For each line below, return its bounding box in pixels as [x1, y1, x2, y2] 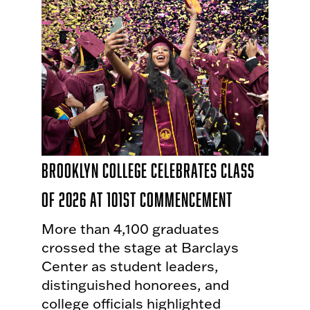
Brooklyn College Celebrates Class [42, 159, 255, 182]
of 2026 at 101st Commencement [42, 188, 232, 211]
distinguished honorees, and [42, 275, 229, 294]
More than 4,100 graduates [42, 219, 219, 238]
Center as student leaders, [42, 257, 219, 275]
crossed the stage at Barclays [42, 238, 239, 257]
